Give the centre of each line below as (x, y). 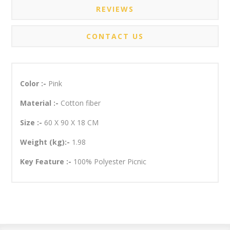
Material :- (41, 103)
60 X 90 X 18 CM (72, 123)
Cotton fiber (81, 103)
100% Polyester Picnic (110, 162)
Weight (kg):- (46, 142)
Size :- (32, 123)
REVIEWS (115, 9)
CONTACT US (115, 36)
